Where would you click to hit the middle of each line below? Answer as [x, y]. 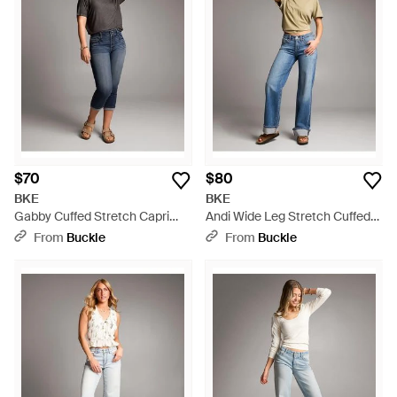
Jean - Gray [47, 234]
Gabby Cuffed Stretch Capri [92, 216]
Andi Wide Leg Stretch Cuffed [288, 216]
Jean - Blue [237, 234]
